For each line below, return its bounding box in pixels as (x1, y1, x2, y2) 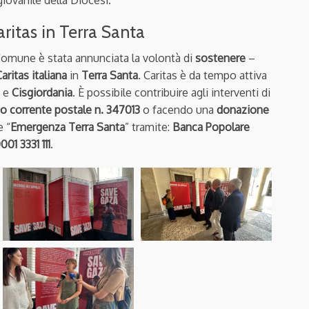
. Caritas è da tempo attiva (138, 68, 267, 82)
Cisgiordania (12, 85, 72, 99)
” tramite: (125, 119, 172, 134)
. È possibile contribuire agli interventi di (72, 85, 270, 99)
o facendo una (140, 102, 217, 117)
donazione (217, 102, 269, 117)
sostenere (195, 50, 246, 65)
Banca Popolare (172, 119, 250, 134)
